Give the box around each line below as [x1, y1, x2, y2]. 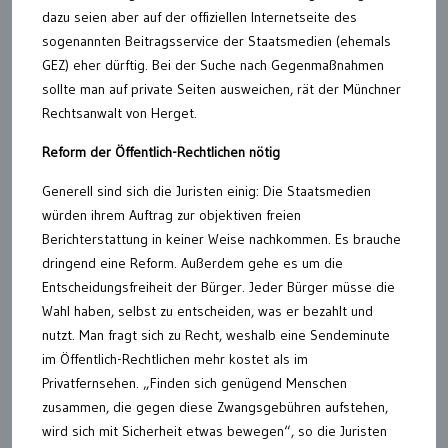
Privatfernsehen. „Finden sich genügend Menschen [42, 374, 347, 393]
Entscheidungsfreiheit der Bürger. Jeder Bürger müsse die [42, 278, 395, 297]
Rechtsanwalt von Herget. [42, 104, 197, 123]
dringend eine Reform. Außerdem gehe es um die [42, 254, 343, 273]
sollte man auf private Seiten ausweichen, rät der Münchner [42, 80, 401, 99]
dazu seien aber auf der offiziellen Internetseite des [42, 8, 357, 27]
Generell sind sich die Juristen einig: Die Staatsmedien [42, 182, 371, 201]
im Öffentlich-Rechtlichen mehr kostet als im [42, 350, 308, 369]
